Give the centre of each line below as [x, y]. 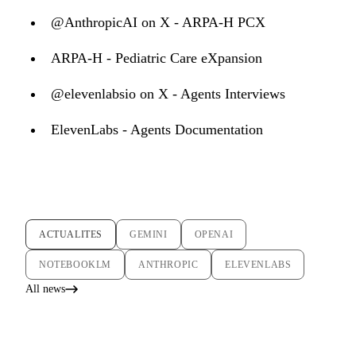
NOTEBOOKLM [75, 265]
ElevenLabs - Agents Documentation [157, 130]
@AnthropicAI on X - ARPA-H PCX [158, 23]
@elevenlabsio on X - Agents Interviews [168, 94]
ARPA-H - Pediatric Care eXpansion [157, 58]
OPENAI [214, 235]
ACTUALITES [71, 235]
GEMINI [149, 235]
